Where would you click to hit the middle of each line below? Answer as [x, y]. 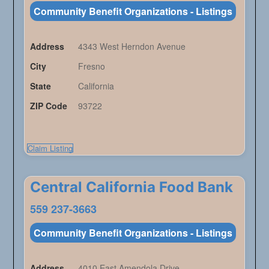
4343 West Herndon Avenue [131, 47]
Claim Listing [50, 148]
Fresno [91, 66]
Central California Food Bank [131, 187]
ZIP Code [48, 106]
